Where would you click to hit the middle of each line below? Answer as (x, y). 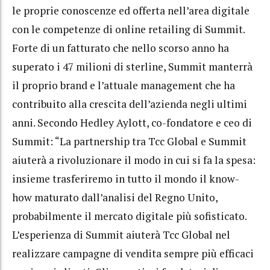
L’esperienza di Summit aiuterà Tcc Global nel (121, 234)
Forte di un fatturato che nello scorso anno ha (121, 48)
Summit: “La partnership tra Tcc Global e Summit (129, 141)
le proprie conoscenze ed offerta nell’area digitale (131, 10)
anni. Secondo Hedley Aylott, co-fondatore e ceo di (132, 122)
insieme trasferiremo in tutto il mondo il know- (126, 178)
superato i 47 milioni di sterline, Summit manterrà (132, 66)
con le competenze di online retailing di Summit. (128, 29)
